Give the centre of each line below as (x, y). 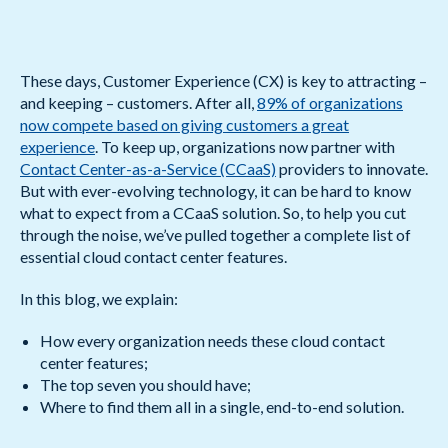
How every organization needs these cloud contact (212, 340)
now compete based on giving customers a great (184, 124)
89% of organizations (330, 102)
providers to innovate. (352, 168)
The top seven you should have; (145, 384)
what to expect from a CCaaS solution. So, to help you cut (213, 212)
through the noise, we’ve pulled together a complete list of (215, 234)
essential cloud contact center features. (153, 256)
